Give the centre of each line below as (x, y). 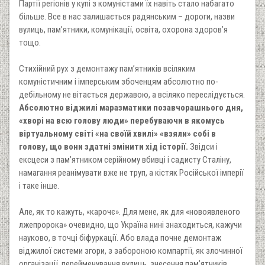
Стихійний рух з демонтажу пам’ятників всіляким (107, 68)
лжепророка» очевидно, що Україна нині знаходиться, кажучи (130, 224)
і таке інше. (39, 185)
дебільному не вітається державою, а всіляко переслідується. (132, 94)
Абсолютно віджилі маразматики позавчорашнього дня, (131, 107)
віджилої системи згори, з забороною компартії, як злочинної (131, 251)
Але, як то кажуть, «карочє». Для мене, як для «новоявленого (130, 211)
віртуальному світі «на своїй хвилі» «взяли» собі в (117, 133)
